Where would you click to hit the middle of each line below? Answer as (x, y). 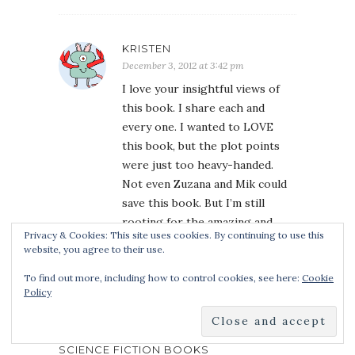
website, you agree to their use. (94, 249)
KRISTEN (147, 49)
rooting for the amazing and (197, 222)
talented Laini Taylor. (178, 241)
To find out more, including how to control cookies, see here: (163, 278)
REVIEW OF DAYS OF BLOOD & (149, 312)
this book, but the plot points (201, 146)
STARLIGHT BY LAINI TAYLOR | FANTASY (172, 324)
